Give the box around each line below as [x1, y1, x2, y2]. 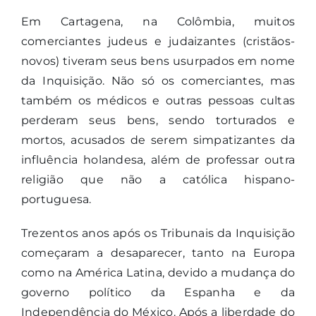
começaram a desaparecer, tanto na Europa [20, 246, 296, 260]
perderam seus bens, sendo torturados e [20, 114, 296, 128]
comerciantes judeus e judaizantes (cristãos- [20, 35, 296, 49]
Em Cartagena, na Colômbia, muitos [20, 15, 296, 29]
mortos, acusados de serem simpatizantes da [20, 133, 296, 147]
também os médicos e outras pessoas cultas [20, 94, 296, 108]
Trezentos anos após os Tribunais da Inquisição [20, 226, 296, 241]
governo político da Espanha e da [20, 286, 296, 300]
